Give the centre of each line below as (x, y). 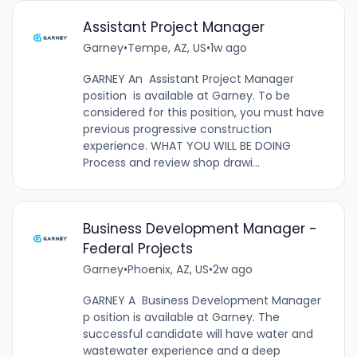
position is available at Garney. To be (186, 96)
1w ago (228, 48)
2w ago (232, 269)
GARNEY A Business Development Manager (202, 300)
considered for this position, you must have (203, 113)
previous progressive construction (177, 129)
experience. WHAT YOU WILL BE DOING (186, 146)
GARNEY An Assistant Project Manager (190, 79)
